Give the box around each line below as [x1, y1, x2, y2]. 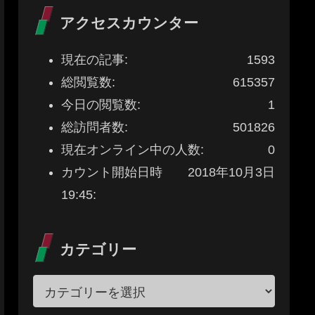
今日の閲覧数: [60, 98, 141, 112]
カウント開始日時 [60, 165, 162, 180]
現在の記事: [60, 53, 128, 67]
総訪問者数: [60, 120, 128, 135]
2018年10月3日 [188, 165, 276, 180]
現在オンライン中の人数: [60, 143, 204, 157]
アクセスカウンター [59, 15, 198, 32]
